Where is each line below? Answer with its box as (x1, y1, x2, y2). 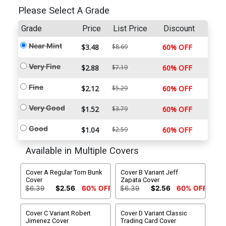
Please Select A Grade (18, 5, 109, 17)
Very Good (28, 103, 65, 112)
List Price (112, 24, 147, 34)
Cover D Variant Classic (121, 209, 188, 217)
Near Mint (28, 41, 62, 50)
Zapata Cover (121, 176, 160, 184)
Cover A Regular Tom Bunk (26, 168, 102, 177)
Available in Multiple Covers (25, 145, 139, 157)
